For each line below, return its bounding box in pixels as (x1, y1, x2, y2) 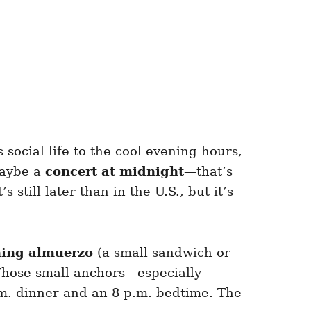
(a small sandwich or (93, 244, 230, 260)
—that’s (184, 163, 233, 178)
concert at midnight (45, 163, 184, 178)
